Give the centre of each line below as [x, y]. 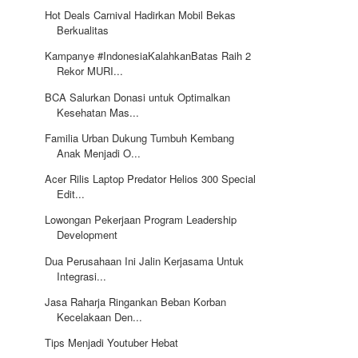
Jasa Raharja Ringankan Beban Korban [136, 301]
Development [88, 235]
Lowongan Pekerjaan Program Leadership [141, 220]
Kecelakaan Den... [100, 316]
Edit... [71, 194]
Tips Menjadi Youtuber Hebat [112, 343]
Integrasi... [82, 276]
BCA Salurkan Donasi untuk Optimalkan [138, 97]
